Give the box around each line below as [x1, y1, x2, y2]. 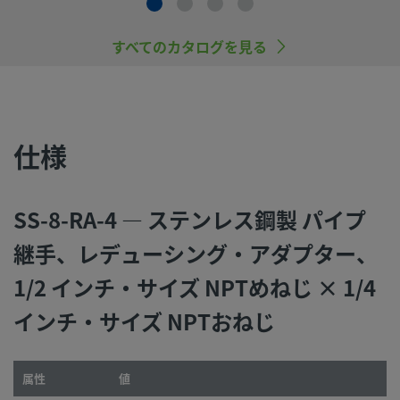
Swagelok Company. [56, 59, 202, 80]
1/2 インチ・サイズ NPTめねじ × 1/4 [13, 271, 376, 303]
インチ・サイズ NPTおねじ [13, 305, 275, 337]
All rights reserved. [202, 59, 329, 80]
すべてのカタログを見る [112, 36, 267, 57]
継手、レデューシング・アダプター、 [13, 237, 378, 269]
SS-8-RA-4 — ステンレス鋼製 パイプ [13, 204, 366, 235]
